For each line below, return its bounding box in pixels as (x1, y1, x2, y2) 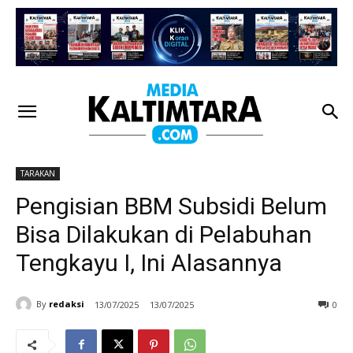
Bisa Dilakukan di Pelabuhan (16, 220, 312, 248)
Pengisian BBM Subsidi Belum (16, 191, 327, 220)
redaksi (49, 298, 84, 310)
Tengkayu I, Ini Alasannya (16, 248, 282, 277)
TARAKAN (20, 167, 55, 179)
